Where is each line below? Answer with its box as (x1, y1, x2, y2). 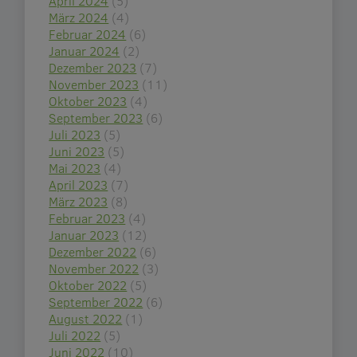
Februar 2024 (49, 25, 127, 43)
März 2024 (49, 9, 109, 26)
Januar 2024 (49, 42, 120, 60)
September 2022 (49, 293, 143, 311)
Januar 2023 (49, 226, 120, 244)
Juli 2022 (49, 327, 101, 344)
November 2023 (49, 76, 139, 93)
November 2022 (49, 260, 139, 277)
